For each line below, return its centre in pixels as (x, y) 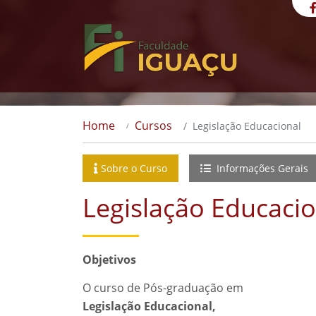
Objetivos (109, 260)
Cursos (153, 126)
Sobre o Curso (134, 168)
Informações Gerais (261, 168)
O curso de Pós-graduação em (163, 288)
